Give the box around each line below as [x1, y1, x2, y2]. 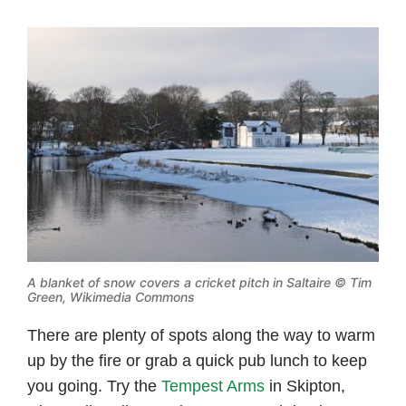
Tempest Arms [161, 376, 265, 395]
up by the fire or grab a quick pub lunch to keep [27, 351, 367, 370]
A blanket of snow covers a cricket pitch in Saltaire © [27, 274, 350, 290]
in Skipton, [265, 376, 345, 395]
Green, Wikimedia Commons [27, 288, 195, 304]
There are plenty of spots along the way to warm [27, 325, 375, 344]
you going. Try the [27, 376, 161, 395]
